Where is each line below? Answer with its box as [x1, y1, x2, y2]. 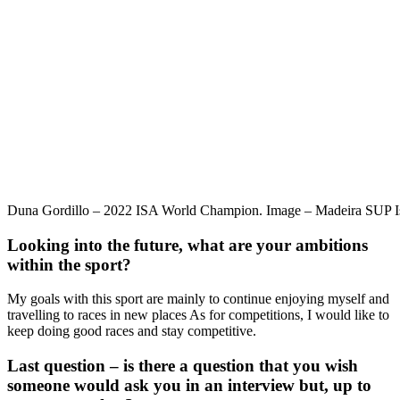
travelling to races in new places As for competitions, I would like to [7, 307, 389, 323]
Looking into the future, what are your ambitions [7, 235, 368, 254]
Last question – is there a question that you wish [7, 356, 358, 376]
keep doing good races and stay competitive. [7, 323, 256, 339]
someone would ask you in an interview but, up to [7, 376, 371, 396]
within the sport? [7, 254, 131, 274]
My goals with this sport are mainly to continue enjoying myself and [7, 291, 389, 307]
